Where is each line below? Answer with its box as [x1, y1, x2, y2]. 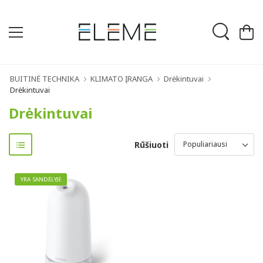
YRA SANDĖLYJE [21, 176, 62, 183]
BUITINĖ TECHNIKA [10, 73, 79, 84]
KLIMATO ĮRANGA [90, 73, 153, 84]
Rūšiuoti [134, 139, 168, 150]
